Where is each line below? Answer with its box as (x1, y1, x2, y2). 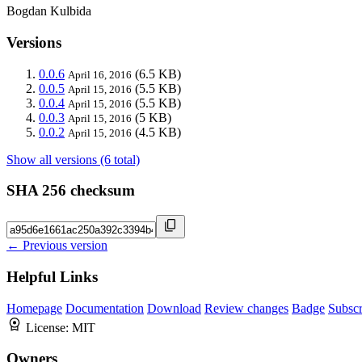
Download (147, 301, 201, 315)
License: (26, 320, 72, 335)
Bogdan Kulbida (6, 4, 91, 19)
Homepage (6, 301, 62, 315)
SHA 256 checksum (6, 182, 135, 200)
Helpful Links (6, 267, 98, 285)
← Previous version (6, 238, 107, 253)
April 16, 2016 (68, 68, 132, 81)
